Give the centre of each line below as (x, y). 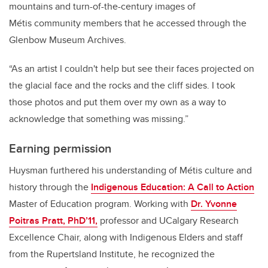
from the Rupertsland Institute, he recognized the (112, 254)
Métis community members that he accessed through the (128, 23)
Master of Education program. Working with (100, 204)
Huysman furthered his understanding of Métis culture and (130, 170)
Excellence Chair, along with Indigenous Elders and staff (126, 237)
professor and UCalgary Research (168, 221)
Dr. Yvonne (214, 204)
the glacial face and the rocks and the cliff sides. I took (122, 86)
